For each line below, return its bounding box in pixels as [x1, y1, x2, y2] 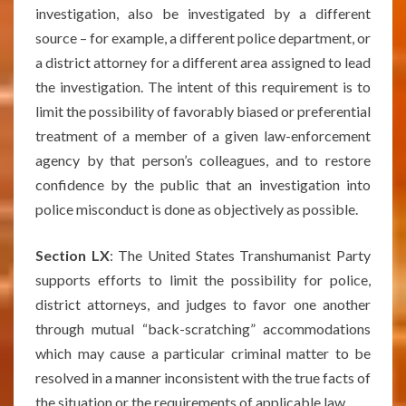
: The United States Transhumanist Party [109, 246, 372, 264]
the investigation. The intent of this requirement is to [35, 78, 371, 95]
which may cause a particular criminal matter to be [35, 344, 371, 362]
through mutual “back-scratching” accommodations [35, 320, 371, 337]
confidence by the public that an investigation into [35, 176, 371, 193]
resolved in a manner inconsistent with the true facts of [35, 369, 371, 386]
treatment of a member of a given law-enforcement [35, 127, 371, 144]
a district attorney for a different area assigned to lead [35, 53, 371, 71]
